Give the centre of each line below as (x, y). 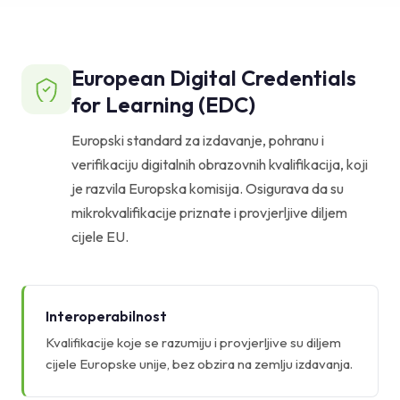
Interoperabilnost (106, 316)
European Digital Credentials (214, 77)
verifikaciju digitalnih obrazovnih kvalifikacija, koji (220, 164)
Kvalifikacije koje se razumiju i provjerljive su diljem (193, 342)
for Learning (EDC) (163, 104)
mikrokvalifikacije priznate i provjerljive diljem (209, 212)
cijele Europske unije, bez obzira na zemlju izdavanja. (199, 363)
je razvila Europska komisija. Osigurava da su (208, 188)
